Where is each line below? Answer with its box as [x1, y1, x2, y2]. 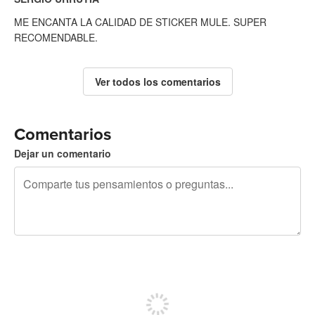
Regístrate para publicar [94, 269, 221, 285]
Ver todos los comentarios [94, 75, 221, 89]
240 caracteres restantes [14, 242, 125, 257]
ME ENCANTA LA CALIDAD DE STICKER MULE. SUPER [14, 15, 266, 30]
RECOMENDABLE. [14, 30, 98, 45]
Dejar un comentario [14, 146, 111, 161]
